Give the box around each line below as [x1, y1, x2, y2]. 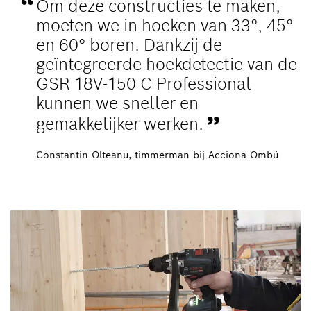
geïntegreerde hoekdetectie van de [36, 53, 298, 76]
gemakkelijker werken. [36, 113, 208, 135]
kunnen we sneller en [36, 92, 199, 115]
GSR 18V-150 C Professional [36, 73, 252, 95]
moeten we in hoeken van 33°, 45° [36, 15, 294, 37]
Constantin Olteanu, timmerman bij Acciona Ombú [36, 149, 279, 162]
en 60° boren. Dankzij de [36, 34, 223, 56]
